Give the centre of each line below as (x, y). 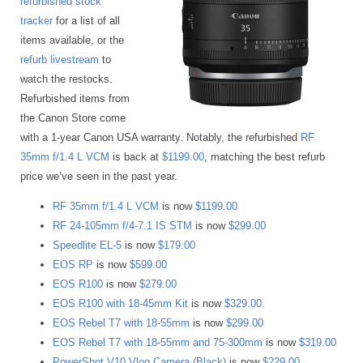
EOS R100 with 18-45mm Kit (120, 303)
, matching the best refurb (265, 156)
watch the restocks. (66, 79)
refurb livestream (60, 59)
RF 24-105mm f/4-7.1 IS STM (122, 225)
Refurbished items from (75, 98)
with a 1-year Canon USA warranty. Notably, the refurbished (160, 137)
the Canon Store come (73, 117)
